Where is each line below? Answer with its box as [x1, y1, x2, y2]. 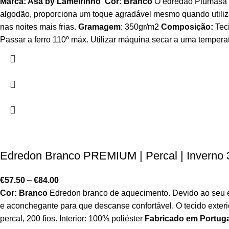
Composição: [161, 22, 213, 31]
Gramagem [78, 22, 121, 31]
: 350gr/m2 [121, 22, 161, 31]
